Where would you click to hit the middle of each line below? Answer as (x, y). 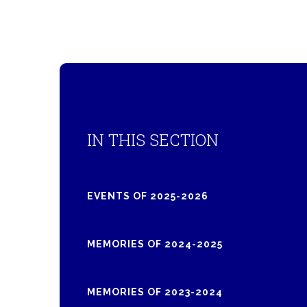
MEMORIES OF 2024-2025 (155, 244)
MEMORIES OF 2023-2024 (155, 292)
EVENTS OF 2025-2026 (148, 196)
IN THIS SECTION (153, 140)
